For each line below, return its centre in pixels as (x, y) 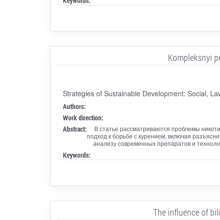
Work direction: (83, 117)
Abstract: (75, 129)
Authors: (74, 106)
